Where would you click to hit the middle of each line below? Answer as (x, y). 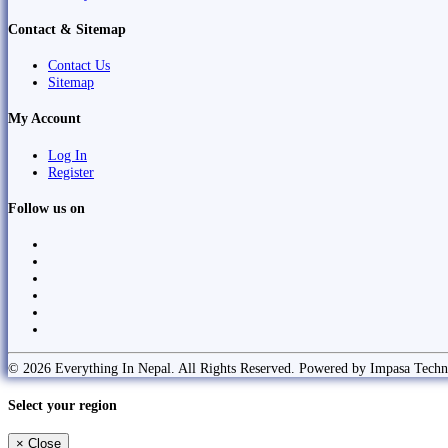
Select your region (62, 404)
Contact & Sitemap (67, 29)
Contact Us (79, 65)
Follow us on (46, 207)
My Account (44, 118)
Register (71, 171)
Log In (67, 154)
